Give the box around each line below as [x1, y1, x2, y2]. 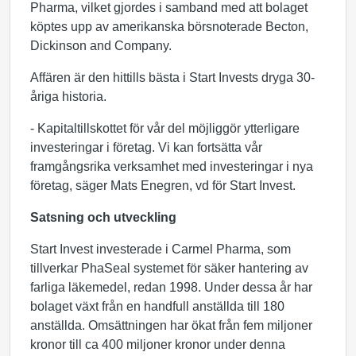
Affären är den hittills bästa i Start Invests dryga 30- [30, 71, 315, 84]
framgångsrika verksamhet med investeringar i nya [30, 160, 313, 173]
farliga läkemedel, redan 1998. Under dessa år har [30, 281, 312, 294]
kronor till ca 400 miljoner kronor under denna [30, 338, 285, 351]
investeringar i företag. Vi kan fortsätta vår [30, 141, 262, 154]
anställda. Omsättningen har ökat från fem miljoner [30, 319, 312, 332]
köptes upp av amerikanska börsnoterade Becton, [30, 20, 308, 33]
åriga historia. [30, 90, 106, 103]
